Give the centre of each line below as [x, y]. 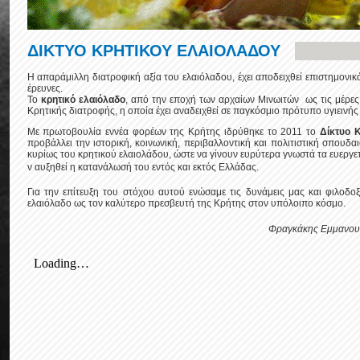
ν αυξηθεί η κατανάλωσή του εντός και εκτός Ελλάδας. [143, 167]
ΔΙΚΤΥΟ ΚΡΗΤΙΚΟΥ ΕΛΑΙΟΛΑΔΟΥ [153, 51]
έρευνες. [45, 88]
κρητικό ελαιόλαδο [83, 100]
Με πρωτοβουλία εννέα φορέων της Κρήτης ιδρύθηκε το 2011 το [173, 132]
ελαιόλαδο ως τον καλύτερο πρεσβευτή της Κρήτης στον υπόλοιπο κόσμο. [186, 203]
